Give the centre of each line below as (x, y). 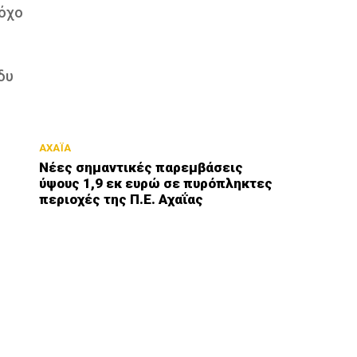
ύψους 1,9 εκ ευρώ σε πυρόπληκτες (156, 183)
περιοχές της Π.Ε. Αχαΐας (122, 199)
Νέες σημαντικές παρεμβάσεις (141, 167)
